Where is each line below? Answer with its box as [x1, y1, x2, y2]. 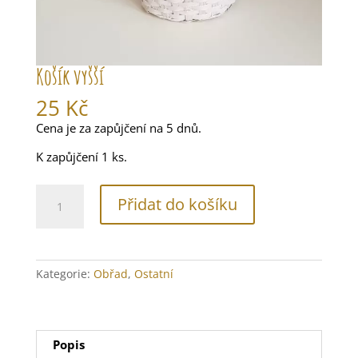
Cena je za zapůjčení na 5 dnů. [35, 120, 201, 137]
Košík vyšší [35, 63, 104, 91]
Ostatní [133, 266, 173, 282]
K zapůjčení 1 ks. [35, 149, 127, 165]
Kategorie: [35, 266, 93, 282]
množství [34, 217, 86, 234]
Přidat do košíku [117, 193, 237, 216]
